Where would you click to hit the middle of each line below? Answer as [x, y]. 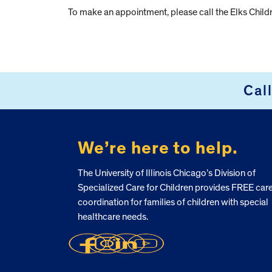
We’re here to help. [158, 148]
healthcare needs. [113, 216]
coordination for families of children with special [173, 202]
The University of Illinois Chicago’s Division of [166, 173]
